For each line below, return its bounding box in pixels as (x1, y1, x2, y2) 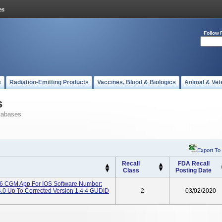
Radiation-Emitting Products (9, 79, 89, 86)
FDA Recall (177, 160, 210, 167)
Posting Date (175, 167, 212, 174)
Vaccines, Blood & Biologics (97, 79, 176, 86)
